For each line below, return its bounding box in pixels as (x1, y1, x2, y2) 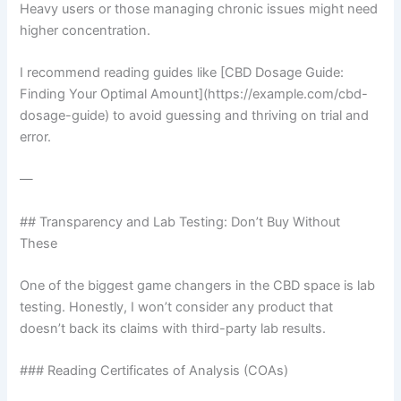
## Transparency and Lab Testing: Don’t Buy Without (20, 213, 341, 230)
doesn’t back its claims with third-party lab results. (20, 320, 327, 337)
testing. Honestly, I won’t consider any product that (20, 299, 334, 316)
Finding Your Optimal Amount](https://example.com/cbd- (20, 86, 369, 103)
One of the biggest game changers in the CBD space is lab (20, 277, 376, 294)
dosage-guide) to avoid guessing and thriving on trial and (20, 107, 370, 124)
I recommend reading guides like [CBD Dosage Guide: (20, 64, 345, 81)
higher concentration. (20, 21, 151, 38)
